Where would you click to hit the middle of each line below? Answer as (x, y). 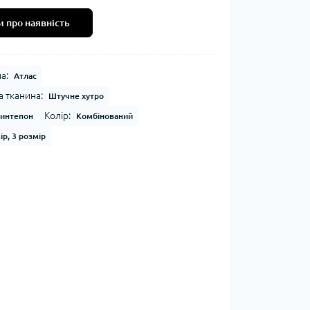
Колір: (57, 116)
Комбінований (104, 116)
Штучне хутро (76, 96)
